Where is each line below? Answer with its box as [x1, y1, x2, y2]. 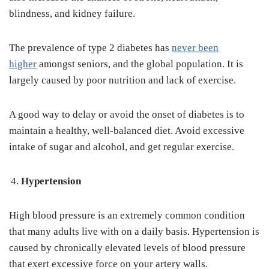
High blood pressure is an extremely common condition [9, 210, 245, 222]
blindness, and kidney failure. [9, 8, 138, 20]
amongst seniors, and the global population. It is [37, 58, 243, 70]
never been [172, 42, 219, 54]
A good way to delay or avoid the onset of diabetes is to [9, 109, 244, 121]
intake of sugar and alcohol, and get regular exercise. [9, 141, 237, 153]
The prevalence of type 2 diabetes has [9, 42, 172, 54]
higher [9, 58, 37, 70]
